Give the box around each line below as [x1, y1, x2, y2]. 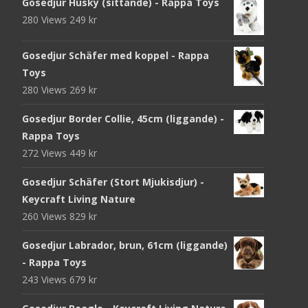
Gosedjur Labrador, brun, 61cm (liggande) [22, 238, 228, 252]
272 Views [22, 146, 69, 159]
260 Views [22, 209, 69, 223]
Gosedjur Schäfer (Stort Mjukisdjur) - [22, 175, 204, 188]
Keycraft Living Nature [22, 192, 135, 206]
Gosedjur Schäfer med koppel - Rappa [22, 48, 209, 62]
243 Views [22, 272, 69, 286]
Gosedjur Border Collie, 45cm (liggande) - [22, 111, 224, 125]
